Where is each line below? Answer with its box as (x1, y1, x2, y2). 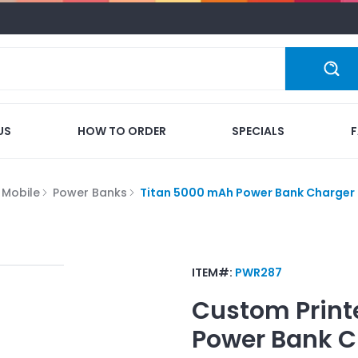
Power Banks (53, 184, 127, 201)
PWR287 (235, 264, 282, 280)
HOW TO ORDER (77, 122, 166, 139)
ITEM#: (192, 264, 235, 280)
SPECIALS (232, 122, 285, 139)
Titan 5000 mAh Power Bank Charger (140, 184, 355, 201)
